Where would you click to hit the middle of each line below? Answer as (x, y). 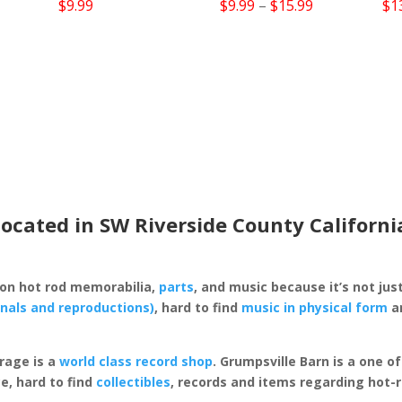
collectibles (134, 382)
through (341, 75)
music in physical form (315, 308)
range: (334, 28)
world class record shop (136, 362)
